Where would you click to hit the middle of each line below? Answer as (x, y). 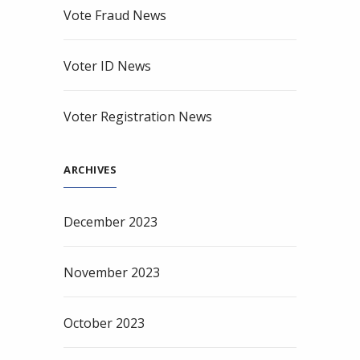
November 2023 (112, 273)
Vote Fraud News (115, 16)
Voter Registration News (138, 117)
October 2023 (104, 323)
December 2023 (110, 222)
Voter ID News (107, 66)
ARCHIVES (90, 170)
